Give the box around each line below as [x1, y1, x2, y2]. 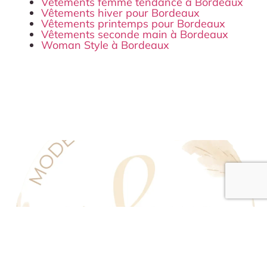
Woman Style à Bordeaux [41, 38, 169, 52]
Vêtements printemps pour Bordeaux [41, 16, 225, 30]
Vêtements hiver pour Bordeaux [41, 5, 200, 20]
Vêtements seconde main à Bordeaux [41, 27, 228, 41]
